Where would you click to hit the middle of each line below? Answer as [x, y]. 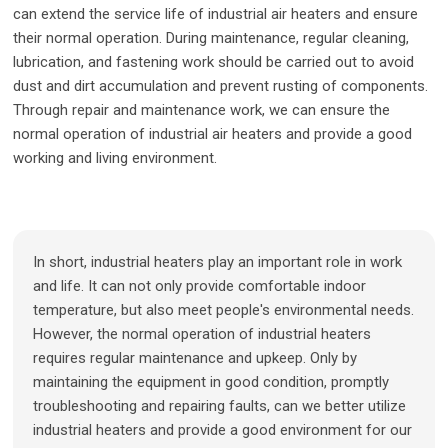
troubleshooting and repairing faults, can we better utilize [220, 406]
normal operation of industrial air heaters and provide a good [213, 134]
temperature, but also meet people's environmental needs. [224, 310]
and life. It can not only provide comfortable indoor [200, 286]
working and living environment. [115, 158]
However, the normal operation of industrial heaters [202, 334]
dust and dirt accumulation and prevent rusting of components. [221, 86]
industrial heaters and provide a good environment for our [223, 430]
